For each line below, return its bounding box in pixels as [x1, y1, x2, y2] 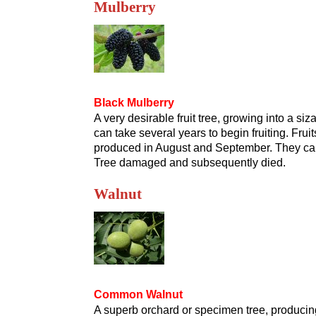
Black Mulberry [94, 97, 174, 109]
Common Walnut [94, 288, 183, 300]
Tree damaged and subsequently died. [94, 157, 286, 169]
